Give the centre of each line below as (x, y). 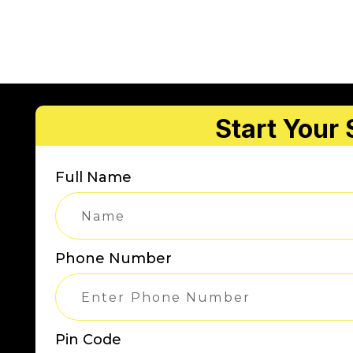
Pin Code (88, 340)
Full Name (93, 177)
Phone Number (113, 258)
